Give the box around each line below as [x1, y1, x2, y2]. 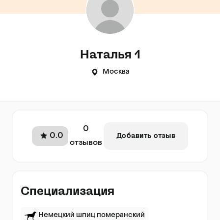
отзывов [70, 139, 103, 147]
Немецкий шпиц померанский [38, 212, 145, 219]
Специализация [21, 185, 114, 197]
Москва [102, 69, 130, 75]
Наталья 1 [80, 49, 140, 60]
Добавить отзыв [116, 133, 175, 139]
